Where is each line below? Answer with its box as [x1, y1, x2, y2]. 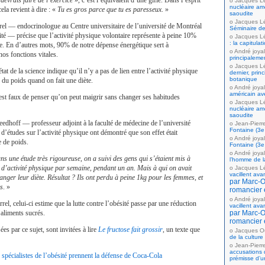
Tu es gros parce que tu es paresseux [57, 5, 161, 14]
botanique [230, 76, 257, 82]
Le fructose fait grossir [98, 225, 163, 234]
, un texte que [163, 225, 200, 234]
